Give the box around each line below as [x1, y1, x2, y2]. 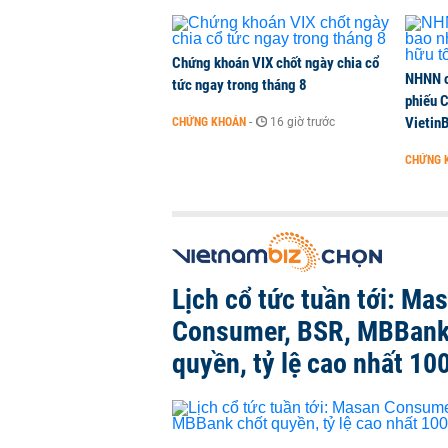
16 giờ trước [270, 115, 335, 129]
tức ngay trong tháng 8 [172, 76, 307, 94]
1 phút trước [301, 17, 367, 31]
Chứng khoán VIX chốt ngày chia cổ [172, 54, 379, 72]
